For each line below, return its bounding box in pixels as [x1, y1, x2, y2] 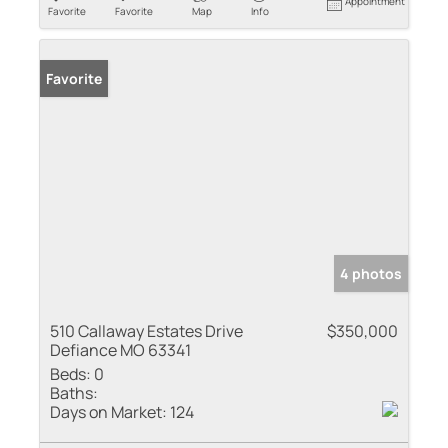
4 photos [340, 263, 402, 283]
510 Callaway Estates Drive [50, 319, 243, 342]
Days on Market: [50, 400, 167, 423]
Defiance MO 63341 [50, 338, 191, 361]
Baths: [50, 381, 98, 404]
